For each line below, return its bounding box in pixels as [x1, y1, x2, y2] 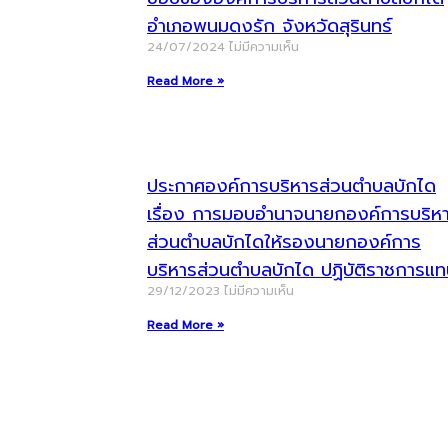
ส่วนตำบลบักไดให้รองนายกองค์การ [147, 228, 421, 256]
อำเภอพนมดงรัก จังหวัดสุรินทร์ [147, 12, 392, 40]
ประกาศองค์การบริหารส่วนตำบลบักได [147, 172, 436, 200]
